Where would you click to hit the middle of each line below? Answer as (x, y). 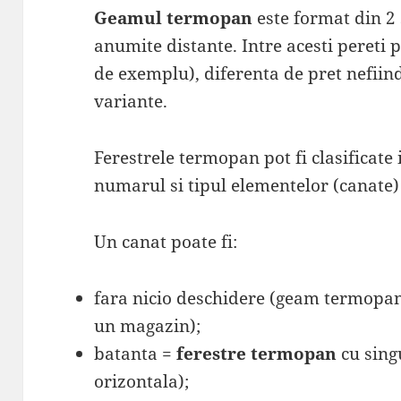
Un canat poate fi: (166, 242)
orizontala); (142, 382)
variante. (131, 102)
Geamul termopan (174, 18)
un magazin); (148, 326)
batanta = (136, 354)
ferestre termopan (257, 354)
